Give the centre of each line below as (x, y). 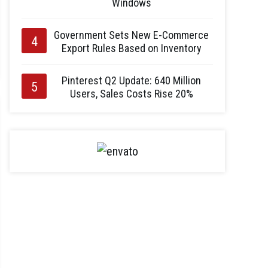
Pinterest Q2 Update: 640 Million (131, 80)
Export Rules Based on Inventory (131, 48)
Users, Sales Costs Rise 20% (131, 94)
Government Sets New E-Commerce (131, 35)
